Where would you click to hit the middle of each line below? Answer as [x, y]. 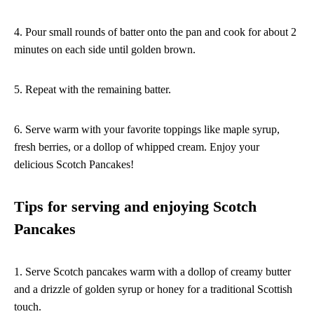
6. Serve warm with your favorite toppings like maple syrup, [147, 129]
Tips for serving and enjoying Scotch [135, 206]
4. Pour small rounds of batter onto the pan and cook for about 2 [155, 32]
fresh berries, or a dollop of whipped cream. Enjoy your [137, 146]
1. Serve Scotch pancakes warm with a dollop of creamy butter [152, 271]
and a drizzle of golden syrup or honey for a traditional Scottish [153, 289]
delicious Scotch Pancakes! [74, 164]
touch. [28, 306]
